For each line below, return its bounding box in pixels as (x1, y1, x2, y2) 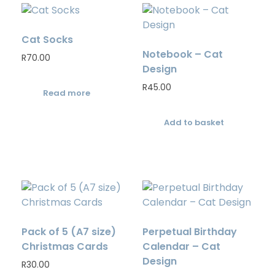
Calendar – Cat (142, 239, 220, 254)
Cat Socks (21, 33, 73, 47)
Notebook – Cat (142, 47, 223, 62)
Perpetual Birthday (142, 224, 237, 239)
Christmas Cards (21, 239, 108, 254)
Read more (43, 87, 90, 99)
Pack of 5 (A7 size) (21, 224, 116, 239)
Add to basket (163, 116, 224, 128)
